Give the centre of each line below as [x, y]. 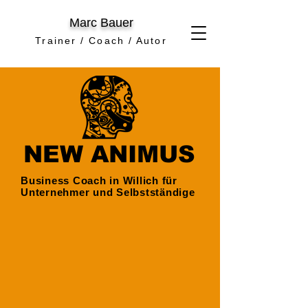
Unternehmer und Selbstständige [108, 192]
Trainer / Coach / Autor [101, 41]
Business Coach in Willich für [99, 180]
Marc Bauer [101, 23]
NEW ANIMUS [109, 154]
